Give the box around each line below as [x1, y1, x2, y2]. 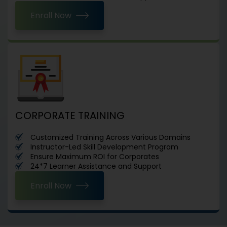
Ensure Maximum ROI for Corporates [30, 151, 159, 162]
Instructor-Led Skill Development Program [30, 141, 178, 152]
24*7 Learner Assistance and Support [30, 161, 162, 171]
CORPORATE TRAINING [15, 108, 125, 123]
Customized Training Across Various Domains [30, 132, 191, 142]
